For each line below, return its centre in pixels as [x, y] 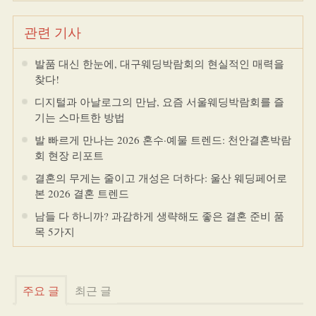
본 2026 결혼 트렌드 [81, 193]
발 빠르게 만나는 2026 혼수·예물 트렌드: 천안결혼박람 [163, 140]
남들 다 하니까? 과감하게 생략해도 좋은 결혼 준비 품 [159, 216]
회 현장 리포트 [69, 155]
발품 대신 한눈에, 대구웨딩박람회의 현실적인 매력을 [159, 63]
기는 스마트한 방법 [79, 117]
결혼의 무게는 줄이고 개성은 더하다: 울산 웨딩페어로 [160, 178]
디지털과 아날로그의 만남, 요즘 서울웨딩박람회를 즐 [159, 102]
